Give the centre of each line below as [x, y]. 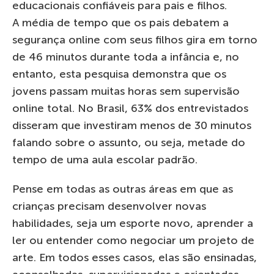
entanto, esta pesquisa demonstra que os [119, 74]
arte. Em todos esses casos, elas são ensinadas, [135, 257]
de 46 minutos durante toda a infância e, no [126, 57]
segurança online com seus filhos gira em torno [135, 39]
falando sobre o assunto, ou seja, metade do [129, 142]
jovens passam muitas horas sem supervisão [126, 91]
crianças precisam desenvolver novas [109, 206]
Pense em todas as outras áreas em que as [123, 189]
